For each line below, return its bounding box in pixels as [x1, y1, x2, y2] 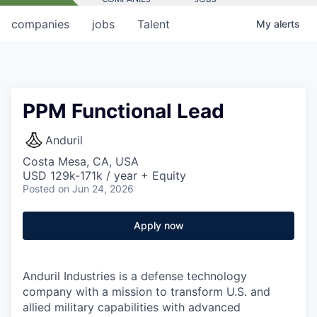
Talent [137, 16, 170, 31]
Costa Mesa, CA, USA [23, 154, 139, 168]
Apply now [133, 219, 184, 231]
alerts [274, 17, 300, 30]
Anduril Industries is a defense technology [23, 268, 247, 283]
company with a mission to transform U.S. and [23, 284, 270, 299]
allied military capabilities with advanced [23, 299, 241, 314]
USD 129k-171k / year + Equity [23, 168, 186, 183]
